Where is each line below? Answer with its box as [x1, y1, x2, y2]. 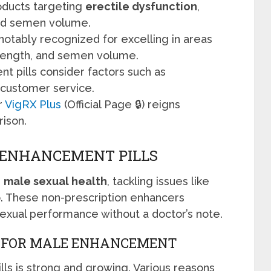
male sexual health [4, 175, 107, 188]
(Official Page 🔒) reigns [61, 98, 181, 111]
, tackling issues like [107, 175, 209, 188]
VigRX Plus [5, 98, 62, 111]
